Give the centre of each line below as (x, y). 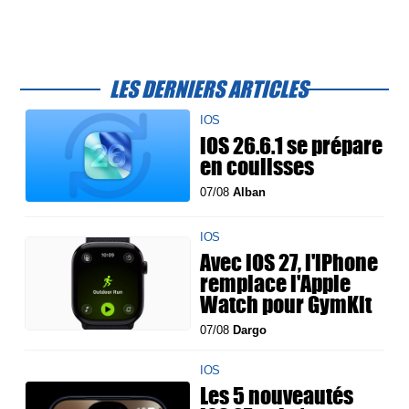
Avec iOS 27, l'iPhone (289, 262)
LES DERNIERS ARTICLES (209, 89)
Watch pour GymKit (286, 304)
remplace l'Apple (276, 283)
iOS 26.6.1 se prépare (292, 145)
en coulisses (257, 166)
